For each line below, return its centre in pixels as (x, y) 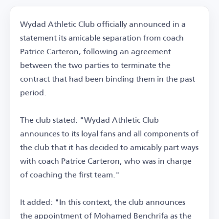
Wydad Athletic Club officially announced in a (103, 24)
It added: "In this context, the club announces (103, 202)
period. (33, 92)
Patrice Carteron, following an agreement (96, 51)
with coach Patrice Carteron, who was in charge (106, 161)
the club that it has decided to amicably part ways (109, 147)
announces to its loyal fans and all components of (109, 133)
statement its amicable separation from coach (102, 38)
